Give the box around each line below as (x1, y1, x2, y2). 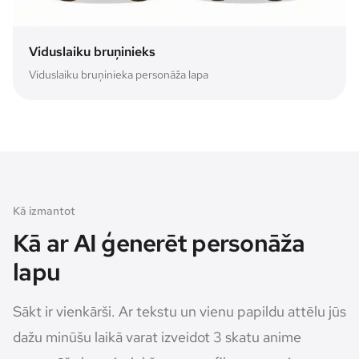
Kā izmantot (13, 203, 75, 218)
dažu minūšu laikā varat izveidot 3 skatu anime (13, 327, 301, 346)
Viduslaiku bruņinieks (29, 42, 155, 60)
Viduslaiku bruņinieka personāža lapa (29, 67, 208, 82)
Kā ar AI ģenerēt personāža (13, 226, 305, 259)
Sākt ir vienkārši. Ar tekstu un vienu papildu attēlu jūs (13, 301, 346, 321)
